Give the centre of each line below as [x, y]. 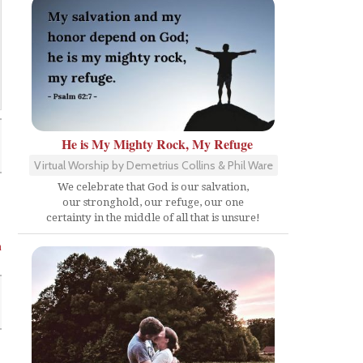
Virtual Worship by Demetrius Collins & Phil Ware [153, 165]
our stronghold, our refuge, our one [153, 202]
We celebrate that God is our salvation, [153, 186]
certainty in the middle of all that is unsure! [153, 217]
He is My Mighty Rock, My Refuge [157, 143]
